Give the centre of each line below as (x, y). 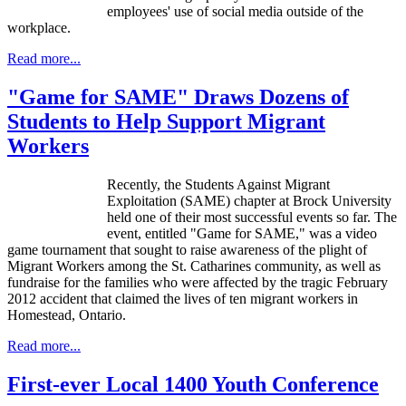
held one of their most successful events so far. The (252, 217)
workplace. (39, 27)
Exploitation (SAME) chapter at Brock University (249, 200)
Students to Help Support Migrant (166, 121)
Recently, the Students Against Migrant (218, 184)
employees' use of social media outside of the (235, 11)
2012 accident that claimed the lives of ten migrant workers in (183, 298)
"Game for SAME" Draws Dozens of (178, 97)
